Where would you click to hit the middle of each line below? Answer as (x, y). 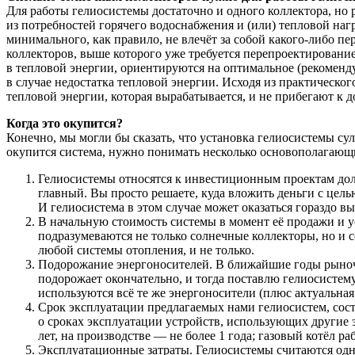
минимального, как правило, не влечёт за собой (137, 40)
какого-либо (302, 40)
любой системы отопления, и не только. (146, 250)
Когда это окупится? (65, 124)
